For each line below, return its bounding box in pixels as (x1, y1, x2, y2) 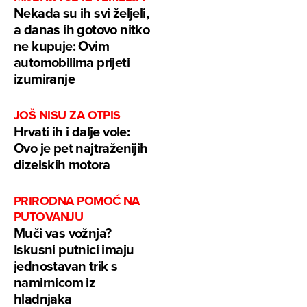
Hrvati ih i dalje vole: (14, 121, 130, 141)
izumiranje (14, 68, 75, 88)
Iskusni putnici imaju (14, 238, 134, 259)
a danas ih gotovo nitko (14, 19, 150, 39)
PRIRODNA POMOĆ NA (14, 191, 140, 210)
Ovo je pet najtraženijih (14, 137, 148, 158)
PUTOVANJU (14, 207, 84, 225)
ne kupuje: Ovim (14, 35, 110, 56)
